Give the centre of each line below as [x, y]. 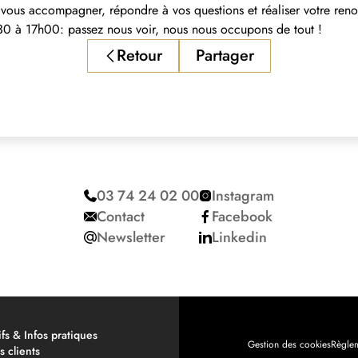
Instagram [243, 196]
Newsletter [131, 237]
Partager [225, 56]
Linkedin [239, 237]
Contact [121, 217]
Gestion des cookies [289, 344]
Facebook [242, 217]
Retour [139, 56]
